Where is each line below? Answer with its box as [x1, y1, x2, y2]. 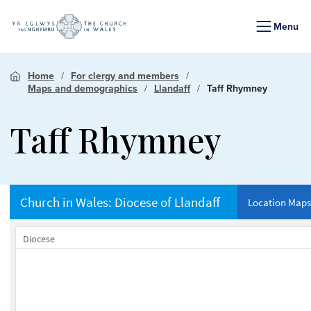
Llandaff [154, 81, 190, 95]
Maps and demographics [28, 81, 137, 95]
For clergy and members [71, 69, 179, 83]
